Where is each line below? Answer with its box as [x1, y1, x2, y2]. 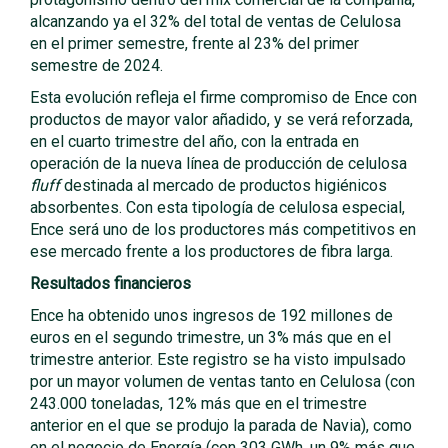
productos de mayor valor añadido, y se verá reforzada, [30, 110, 413, 129]
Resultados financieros [30, 274, 191, 293]
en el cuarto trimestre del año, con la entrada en [30, 132, 359, 151]
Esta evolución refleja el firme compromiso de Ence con [30, 88, 417, 107]
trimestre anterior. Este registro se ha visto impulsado [30, 350, 406, 369]
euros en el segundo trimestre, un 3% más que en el [30, 328, 391, 347]
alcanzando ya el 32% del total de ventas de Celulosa [30, 12, 401, 31]
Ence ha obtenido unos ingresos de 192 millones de [30, 306, 393, 325]
